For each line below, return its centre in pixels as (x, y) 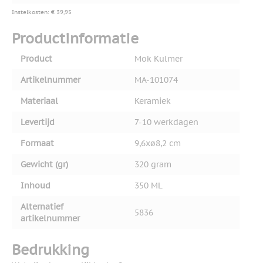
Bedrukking (50, 250)
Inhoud (36, 186)
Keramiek (153, 101)
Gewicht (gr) (44, 165)
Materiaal (39, 101)
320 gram (153, 165)
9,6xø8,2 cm (158, 144)
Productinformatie (75, 39)
